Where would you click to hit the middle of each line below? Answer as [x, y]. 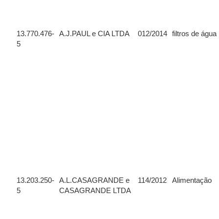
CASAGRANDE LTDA [95, 191]
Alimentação [192, 180]
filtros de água [194, 34]
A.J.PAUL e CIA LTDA [94, 34]
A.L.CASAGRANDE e [94, 180]
